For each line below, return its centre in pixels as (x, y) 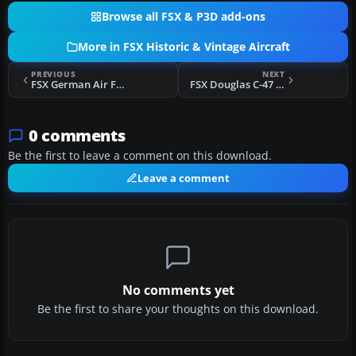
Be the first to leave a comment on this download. (140, 156)
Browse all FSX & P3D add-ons (184, 17)
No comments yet (178, 290)
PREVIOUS (54, 74)
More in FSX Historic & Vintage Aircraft (184, 47)
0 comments (77, 136)
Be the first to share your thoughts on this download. (178, 310)
